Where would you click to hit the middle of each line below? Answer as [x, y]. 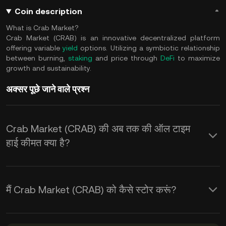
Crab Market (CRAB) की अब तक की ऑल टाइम [98, 129]
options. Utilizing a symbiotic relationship [149, 48]
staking [80, 58]
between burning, [37, 58]
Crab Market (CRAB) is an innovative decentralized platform [113, 38]
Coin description [48, 11]
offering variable [35, 48]
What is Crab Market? [42, 28]
